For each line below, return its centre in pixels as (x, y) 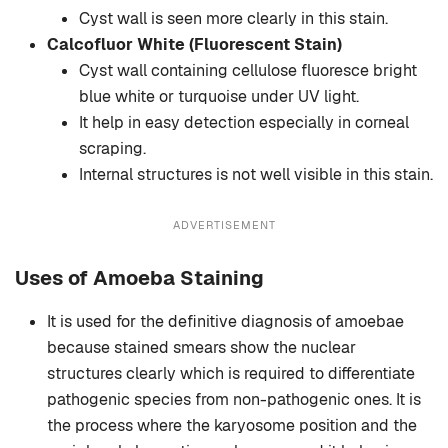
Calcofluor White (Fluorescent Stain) (194, 45)
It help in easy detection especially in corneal (244, 123)
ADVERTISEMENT (224, 225)
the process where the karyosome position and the (232, 426)
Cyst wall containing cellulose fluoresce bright (248, 71)
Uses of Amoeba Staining (139, 278)
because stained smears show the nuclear (201, 348)
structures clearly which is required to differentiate (231, 374)
